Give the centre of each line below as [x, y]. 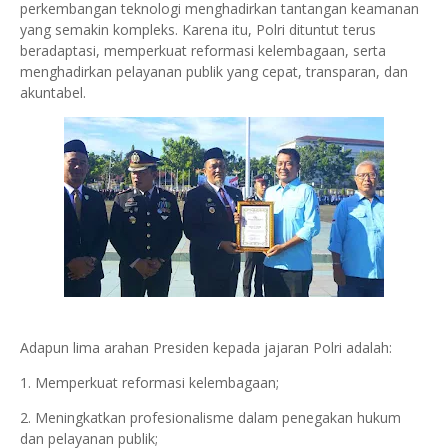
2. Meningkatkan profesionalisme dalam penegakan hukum [210, 417]
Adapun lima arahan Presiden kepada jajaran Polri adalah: [206, 347]
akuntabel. [53, 92]
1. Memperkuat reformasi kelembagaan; [149, 382]
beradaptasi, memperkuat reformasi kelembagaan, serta [203, 50]
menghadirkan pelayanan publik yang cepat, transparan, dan [214, 71]
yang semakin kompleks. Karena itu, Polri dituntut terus [198, 29]
